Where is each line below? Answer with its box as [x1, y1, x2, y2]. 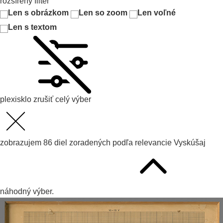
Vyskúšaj [174, 138, 206, 147]
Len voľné [137, 8, 176, 17]
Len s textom [8, 23, 57, 31]
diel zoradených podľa [52, 138, 133, 147]
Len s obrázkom [8, 8, 69, 17]
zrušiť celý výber [33, 95, 91, 104]
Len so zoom [79, 8, 127, 17]
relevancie [135, 138, 172, 147]
